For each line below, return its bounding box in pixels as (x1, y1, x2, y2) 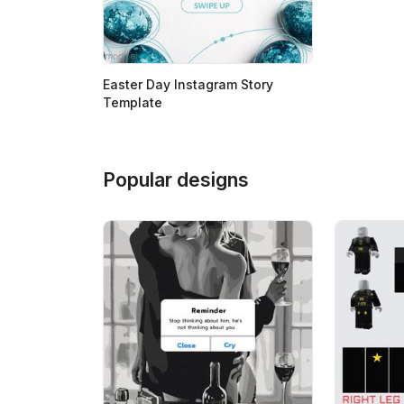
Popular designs (103, 167, 249, 191)
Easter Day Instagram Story (103, 76, 273, 92)
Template (103, 94, 162, 110)
